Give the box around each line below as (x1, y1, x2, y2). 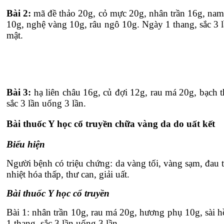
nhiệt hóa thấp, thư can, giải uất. (6, 168, 129, 179)
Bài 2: (6, 8, 31, 19)
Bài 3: (6, 87, 31, 98)
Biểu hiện (6, 138, 45, 149)
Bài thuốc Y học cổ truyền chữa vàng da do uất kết (6, 118, 215, 129)
